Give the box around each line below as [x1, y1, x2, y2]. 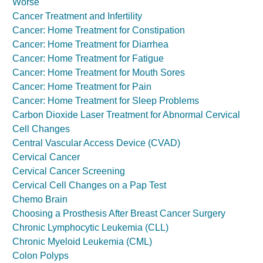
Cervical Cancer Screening [12, 166, 125, 177]
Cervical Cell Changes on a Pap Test [12, 180, 166, 191]
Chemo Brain [12, 194, 68, 205]
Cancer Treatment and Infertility [12, 11, 142, 22]
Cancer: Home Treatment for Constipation [12, 25, 185, 36]
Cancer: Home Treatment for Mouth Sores [12, 68, 185, 78]
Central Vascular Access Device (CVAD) [12, 138, 180, 149]
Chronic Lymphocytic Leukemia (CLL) [12, 222, 168, 233]
